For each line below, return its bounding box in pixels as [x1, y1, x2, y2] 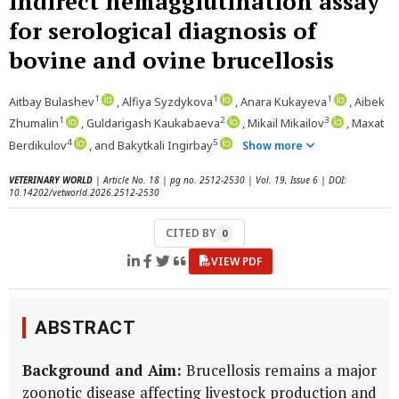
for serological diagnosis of [9, 15, 316, 45]
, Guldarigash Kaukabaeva [81, 115, 220, 132]
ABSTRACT [35, 316, 135, 338]
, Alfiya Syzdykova [117, 94, 213, 110]
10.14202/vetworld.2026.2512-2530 [9, 185, 159, 199]
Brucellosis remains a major [181, 360, 378, 380]
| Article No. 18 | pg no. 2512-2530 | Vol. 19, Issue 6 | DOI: [93, 173, 346, 186]
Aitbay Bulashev [9, 94, 94, 110]
